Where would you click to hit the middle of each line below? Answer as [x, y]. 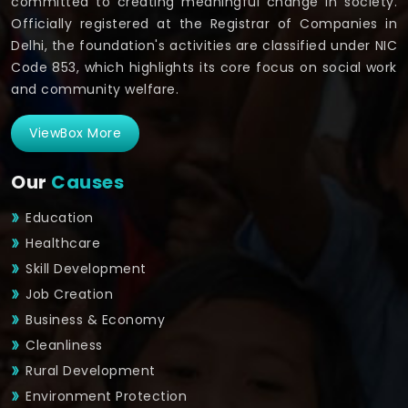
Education [60, 218]
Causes [87, 183]
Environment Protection [106, 397]
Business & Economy [95, 320]
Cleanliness [64, 346]
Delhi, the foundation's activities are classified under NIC [204, 46]
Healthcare [63, 244]
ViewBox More [75, 133]
